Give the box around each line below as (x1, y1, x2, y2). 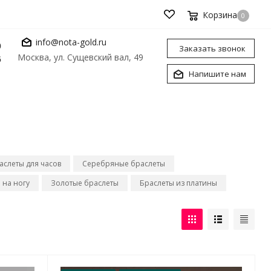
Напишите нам (189, 68, 246, 79)
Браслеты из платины (140, 178, 217, 188)
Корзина (203, 9, 237, 21)
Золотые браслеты (51, 178, 119, 188)
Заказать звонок (179, 43, 246, 54)
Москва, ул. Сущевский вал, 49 (18, 51, 143, 63)
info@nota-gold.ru (36, 36, 106, 48)
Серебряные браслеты (82, 158, 165, 169)
